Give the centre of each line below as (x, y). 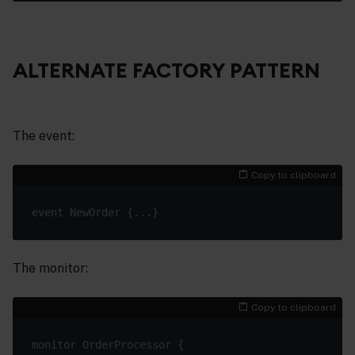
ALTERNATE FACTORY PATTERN (166, 71)
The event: (44, 136)
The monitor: (50, 268)
